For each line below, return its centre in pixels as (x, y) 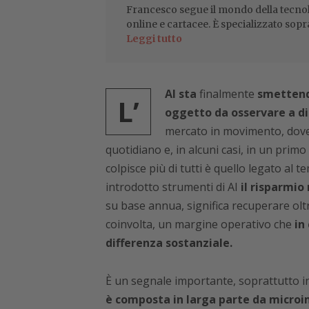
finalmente (225, 94)
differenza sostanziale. (169, 243)
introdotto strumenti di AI (173, 187)
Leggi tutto (154, 39)
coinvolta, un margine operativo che (200, 225)
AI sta (180, 94)
